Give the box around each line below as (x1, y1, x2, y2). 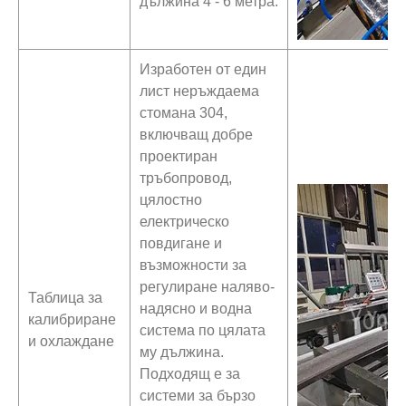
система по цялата (140, 322, 266, 338)
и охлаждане (28, 333, 114, 349)
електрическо (140, 213, 229, 229)
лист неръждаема (140, 82, 259, 99)
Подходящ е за (140, 365, 240, 382)
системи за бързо (140, 387, 256, 403)
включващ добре (140, 126, 253, 142)
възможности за (140, 256, 246, 273)
